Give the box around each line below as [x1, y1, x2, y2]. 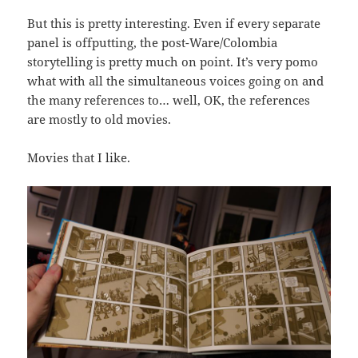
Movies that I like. [27, 149, 131, 165]
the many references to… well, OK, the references [27, 92, 311, 108]
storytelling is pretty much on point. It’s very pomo [27, 54, 319, 70]
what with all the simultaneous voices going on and [27, 73, 324, 89]
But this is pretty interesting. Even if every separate [27, 15, 321, 31]
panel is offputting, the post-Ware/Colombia [27, 34, 278, 50]
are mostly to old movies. [27, 111, 172, 127]
